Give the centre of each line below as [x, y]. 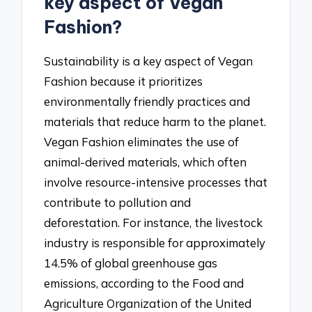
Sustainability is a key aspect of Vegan [149, 61]
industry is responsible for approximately [155, 242]
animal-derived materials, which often [146, 162]
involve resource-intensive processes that [156, 182]
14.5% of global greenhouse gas [131, 263]
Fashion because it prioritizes [124, 81]
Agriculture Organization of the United [148, 303]
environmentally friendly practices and [147, 101]
